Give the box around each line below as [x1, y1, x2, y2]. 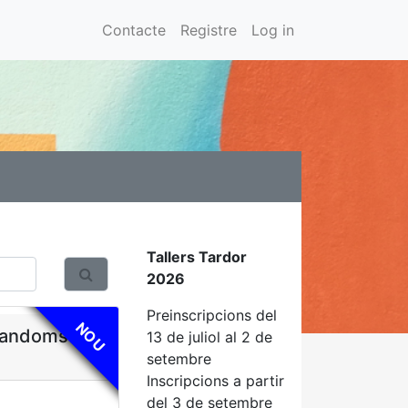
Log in [251, 21, 294, 39]
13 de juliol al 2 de [147, 328, 272, 346]
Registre [180, 21, 237, 39]
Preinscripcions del [147, 306, 277, 324]
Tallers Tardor [147, 248, 247, 266]
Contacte [102, 21, 166, 39]
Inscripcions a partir [147, 372, 284, 390]
